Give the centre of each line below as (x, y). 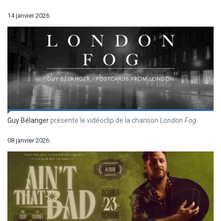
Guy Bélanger (28, 121)
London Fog (178, 121)
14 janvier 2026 (28, 16)
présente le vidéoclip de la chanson (104, 121)
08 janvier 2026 (28, 141)
